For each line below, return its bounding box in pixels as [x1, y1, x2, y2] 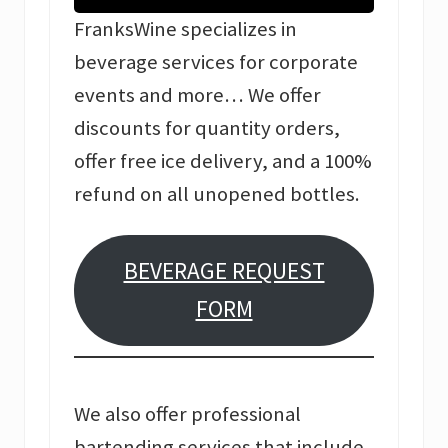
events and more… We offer [74, 81, 321, 108]
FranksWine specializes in [74, 15, 297, 42]
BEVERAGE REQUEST [123, 256, 325, 286]
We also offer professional [74, 401, 301, 428]
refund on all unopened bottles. [74, 180, 360, 207]
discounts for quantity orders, [74, 114, 340, 141]
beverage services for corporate [74, 48, 358, 75]
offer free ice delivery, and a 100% [74, 147, 372, 174]
